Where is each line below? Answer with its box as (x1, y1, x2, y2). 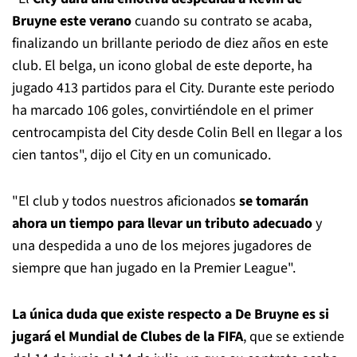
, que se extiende (243, 326, 344, 347)
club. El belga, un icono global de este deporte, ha (12, 55, 312, 76)
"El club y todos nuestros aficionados (12, 190, 239, 211)
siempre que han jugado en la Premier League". (12, 257, 296, 278)
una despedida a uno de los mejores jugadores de (12, 235, 312, 256)
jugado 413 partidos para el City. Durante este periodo (12, 77, 335, 98)
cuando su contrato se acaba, (131, 10, 312, 31)
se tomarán (239, 190, 308, 211)
